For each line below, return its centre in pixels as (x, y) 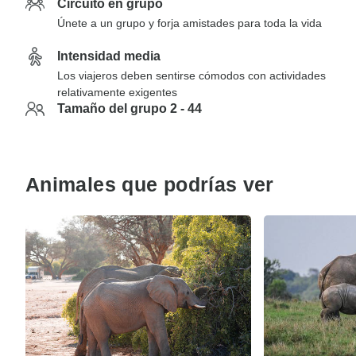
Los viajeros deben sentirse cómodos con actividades (192, 75)
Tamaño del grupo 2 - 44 (130, 108)
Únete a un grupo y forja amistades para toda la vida (190, 23)
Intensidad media (109, 56)
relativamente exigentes (117, 92)
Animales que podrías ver (150, 184)
